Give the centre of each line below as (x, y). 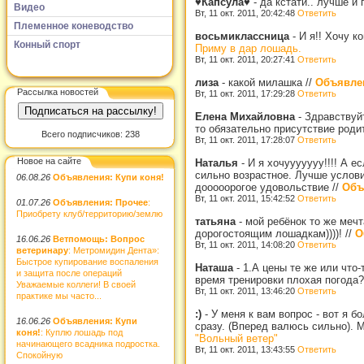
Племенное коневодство (74, 26)
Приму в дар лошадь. (248, 48)
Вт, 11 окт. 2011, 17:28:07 (246, 139)
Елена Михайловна (247, 116)
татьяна (217, 221)
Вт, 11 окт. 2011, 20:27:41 (246, 59)
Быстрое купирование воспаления (87, 261)
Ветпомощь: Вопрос (99, 238)
